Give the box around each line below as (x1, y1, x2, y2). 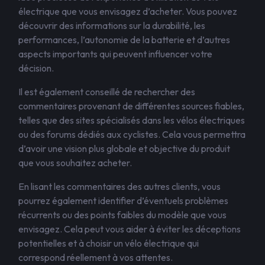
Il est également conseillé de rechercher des (18, 86, 195, 98)
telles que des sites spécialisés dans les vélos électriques (18, 114, 245, 126)
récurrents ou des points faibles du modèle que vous (18, 209, 227, 221)
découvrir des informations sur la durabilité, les (18, 20, 205, 31)
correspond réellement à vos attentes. (18, 251, 173, 263)
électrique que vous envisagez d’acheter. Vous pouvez (18, 5, 237, 17)
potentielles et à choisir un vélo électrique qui (18, 237, 199, 249)
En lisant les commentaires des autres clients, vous (18, 180, 221, 192)
